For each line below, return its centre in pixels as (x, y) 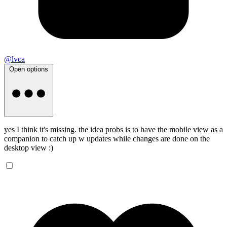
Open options (29, 69)
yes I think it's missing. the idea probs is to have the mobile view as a (113, 129)
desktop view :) (29, 147)
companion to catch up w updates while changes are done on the (107, 138)
